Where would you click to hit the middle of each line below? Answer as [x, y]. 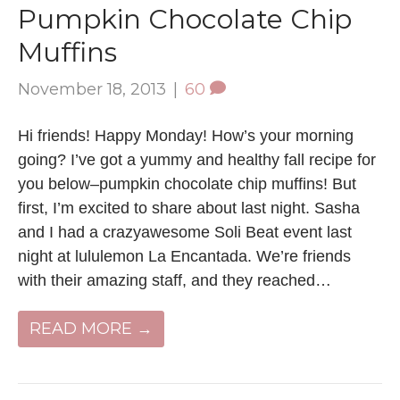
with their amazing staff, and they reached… [175, 280]
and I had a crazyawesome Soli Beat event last [185, 232]
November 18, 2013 [92, 89]
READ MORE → [91, 328]
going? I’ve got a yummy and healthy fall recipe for [197, 159]
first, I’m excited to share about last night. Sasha [189, 208]
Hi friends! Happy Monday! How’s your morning [186, 135]
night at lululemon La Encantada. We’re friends [184, 256]
